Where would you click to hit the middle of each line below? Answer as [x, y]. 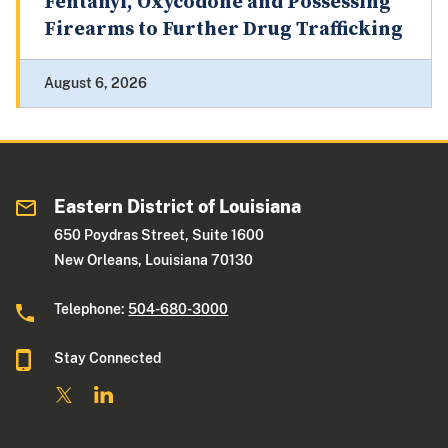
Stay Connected [108, 358]
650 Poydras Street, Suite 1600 [159, 235]
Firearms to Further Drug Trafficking [223, 30]
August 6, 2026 [95, 83]
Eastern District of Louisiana [178, 207]
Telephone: [91, 309]
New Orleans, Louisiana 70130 [154, 260]
